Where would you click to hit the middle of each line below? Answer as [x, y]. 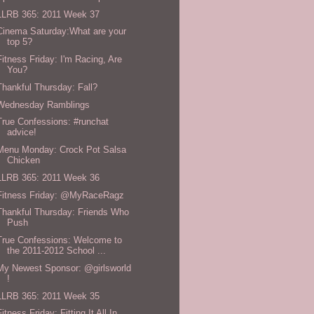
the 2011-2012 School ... [57, 251]
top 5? [20, 42]
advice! [22, 132]
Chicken [24, 161]
